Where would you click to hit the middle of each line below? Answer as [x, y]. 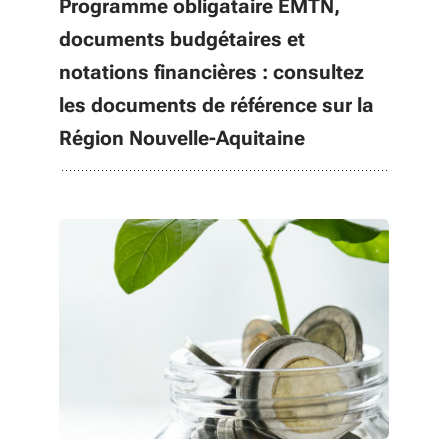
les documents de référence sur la [216, 105]
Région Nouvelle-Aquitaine [182, 138]
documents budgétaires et [182, 39]
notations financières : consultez [211, 72]
